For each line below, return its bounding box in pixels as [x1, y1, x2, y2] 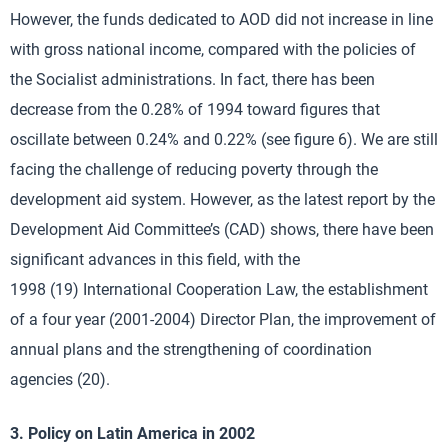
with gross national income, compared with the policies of [10, 40, 416, 59]
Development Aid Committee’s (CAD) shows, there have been [10, 220, 434, 239]
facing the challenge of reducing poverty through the [10, 160, 378, 179]
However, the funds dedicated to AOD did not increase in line [10, 10, 433, 29]
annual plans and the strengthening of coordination [10, 340, 372, 359]
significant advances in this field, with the [10, 250, 300, 269]
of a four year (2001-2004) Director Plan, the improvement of [10, 310, 436, 329]
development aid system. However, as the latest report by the [10, 190, 435, 209]
